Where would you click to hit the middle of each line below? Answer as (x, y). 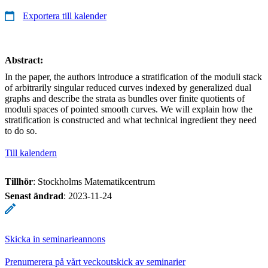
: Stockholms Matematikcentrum (94, 181)
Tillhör (19, 181)
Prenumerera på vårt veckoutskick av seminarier (95, 261)
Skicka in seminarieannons (55, 239)
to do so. (21, 130)
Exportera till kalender (65, 16)
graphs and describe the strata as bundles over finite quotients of (125, 98)
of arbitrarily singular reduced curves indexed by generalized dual (128, 87)
